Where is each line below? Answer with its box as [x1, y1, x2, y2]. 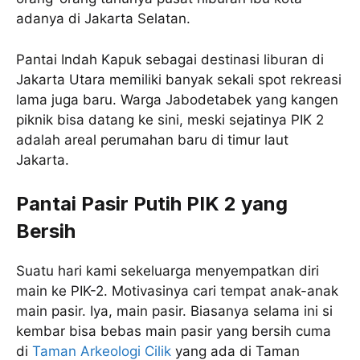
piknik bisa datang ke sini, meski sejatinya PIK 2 [16, 111, 324, 128]
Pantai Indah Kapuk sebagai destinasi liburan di [16, 51, 324, 67]
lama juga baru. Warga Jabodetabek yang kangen [16, 91, 338, 108]
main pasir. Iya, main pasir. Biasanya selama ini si [16, 303, 333, 320]
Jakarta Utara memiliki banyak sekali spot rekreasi [16, 71, 342, 88]
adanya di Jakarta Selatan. [16, 10, 190, 27]
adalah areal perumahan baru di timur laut [16, 131, 288, 148]
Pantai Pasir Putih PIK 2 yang [16, 192, 288, 216]
